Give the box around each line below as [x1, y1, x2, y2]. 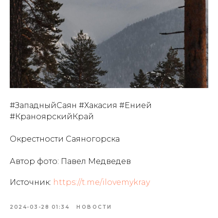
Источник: [10, 178, 53, 187]
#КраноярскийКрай [10, 112, 94, 121]
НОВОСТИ [76, 204, 112, 210]
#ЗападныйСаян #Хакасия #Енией [10, 101, 152, 110]
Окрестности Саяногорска [10, 134, 120, 144]
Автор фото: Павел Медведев [10, 157, 131, 166]
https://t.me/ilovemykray [53, 178, 150, 187]
